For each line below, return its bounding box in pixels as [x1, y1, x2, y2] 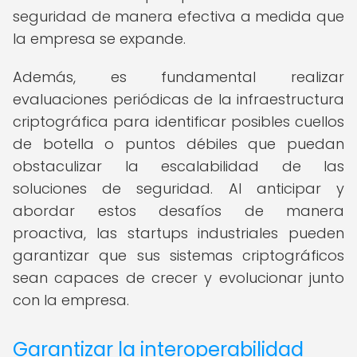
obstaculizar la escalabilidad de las [13, 156, 344, 176]
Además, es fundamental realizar [13, 67, 344, 87]
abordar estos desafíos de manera [13, 201, 344, 221]
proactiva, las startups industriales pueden [13, 223, 344, 243]
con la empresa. [13, 290, 129, 310]
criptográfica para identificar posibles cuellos [13, 112, 344, 131]
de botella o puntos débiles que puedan [13, 134, 344, 154]
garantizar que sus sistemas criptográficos [13, 245, 344, 265]
